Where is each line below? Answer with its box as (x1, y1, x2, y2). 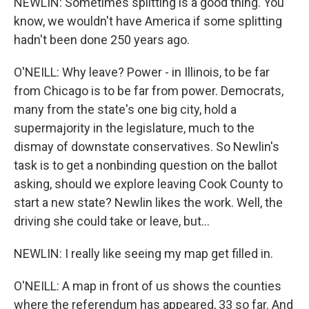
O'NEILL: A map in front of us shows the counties (14, 279, 281, 293)
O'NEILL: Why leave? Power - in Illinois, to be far (14, 65, 270, 79)
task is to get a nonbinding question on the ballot (14, 158, 277, 172)
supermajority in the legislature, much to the (14, 121, 255, 135)
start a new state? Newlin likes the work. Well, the (14, 195, 283, 210)
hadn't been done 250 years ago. (14, 32, 190, 47)
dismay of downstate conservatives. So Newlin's (14, 139, 279, 154)
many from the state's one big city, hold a (14, 102, 237, 117)
